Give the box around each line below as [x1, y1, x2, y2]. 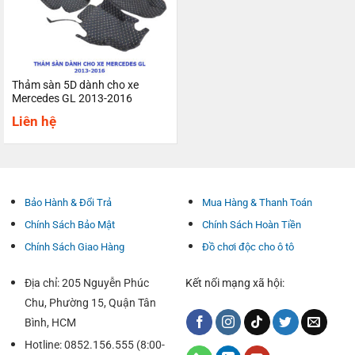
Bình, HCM [24, 316, 76, 330]
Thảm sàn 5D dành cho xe [11, 78, 139, 91]
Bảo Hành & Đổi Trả [24, 197, 112, 209]
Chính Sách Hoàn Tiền [201, 219, 301, 231]
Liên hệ [11, 113, 56, 129]
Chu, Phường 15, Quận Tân [24, 296, 156, 311]
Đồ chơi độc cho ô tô [201, 241, 294, 254]
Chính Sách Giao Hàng [24, 241, 124, 254]
